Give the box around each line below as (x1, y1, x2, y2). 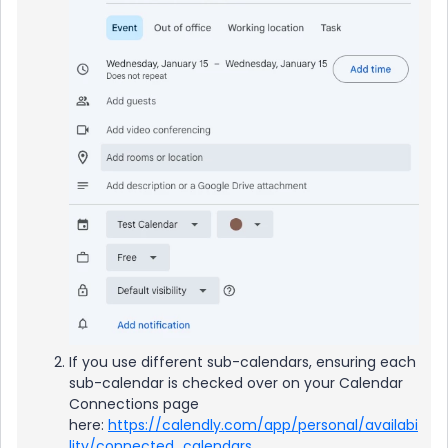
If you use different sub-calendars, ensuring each (69, 352, 416, 373)
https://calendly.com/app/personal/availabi (108, 415, 418, 436)
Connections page (69, 394, 199, 415)
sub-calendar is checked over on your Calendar (69, 373, 403, 394)
